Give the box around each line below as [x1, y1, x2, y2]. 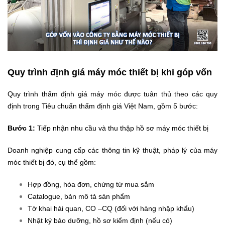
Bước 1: [8, 124, 35, 132]
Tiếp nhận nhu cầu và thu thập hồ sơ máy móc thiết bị [35, 124, 208, 132]
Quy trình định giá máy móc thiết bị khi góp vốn [8, 67, 212, 77]
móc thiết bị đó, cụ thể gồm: [8, 158, 96, 166]
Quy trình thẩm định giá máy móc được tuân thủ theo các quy [8, 89, 217, 98]
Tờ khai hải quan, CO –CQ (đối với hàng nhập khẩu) [28, 204, 194, 212]
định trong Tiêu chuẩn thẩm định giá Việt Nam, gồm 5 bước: [8, 101, 198, 110]
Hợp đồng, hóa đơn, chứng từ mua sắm [28, 180, 154, 188]
